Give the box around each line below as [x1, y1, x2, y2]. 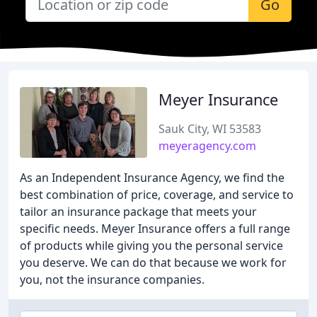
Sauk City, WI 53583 [158, 121, 261, 137]
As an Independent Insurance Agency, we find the [20, 170, 284, 185]
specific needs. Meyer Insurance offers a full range [20, 221, 290, 236]
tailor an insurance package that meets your [20, 204, 257, 219]
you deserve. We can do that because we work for [20, 255, 287, 270]
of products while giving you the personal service [20, 238, 283, 253]
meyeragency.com [158, 138, 256, 154]
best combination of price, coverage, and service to [20, 187, 294, 202]
